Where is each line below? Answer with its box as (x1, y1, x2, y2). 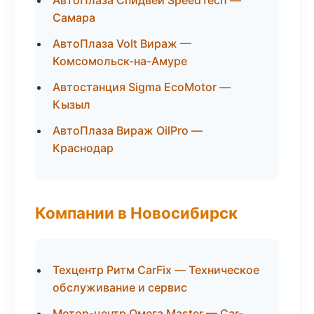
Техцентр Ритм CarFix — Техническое (53, 263, 259, 277)
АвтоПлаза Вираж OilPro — (53, 123, 203, 137)
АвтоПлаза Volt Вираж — (53, 36, 191, 50)
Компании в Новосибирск (35, 203, 238, 222)
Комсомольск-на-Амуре (53, 54, 187, 68)
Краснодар (53, 141, 114, 155)
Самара (53, 11, 95, 25)
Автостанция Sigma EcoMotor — (53, 80, 231, 94)
